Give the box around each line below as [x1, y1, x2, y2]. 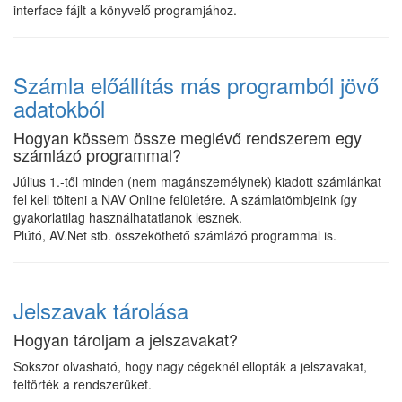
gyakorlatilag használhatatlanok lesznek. [13, 208, 242, 226]
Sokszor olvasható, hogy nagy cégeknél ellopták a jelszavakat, [13, 357, 367, 375]
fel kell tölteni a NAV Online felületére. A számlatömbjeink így [13, 190, 357, 208]
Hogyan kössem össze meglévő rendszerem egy [13, 126, 362, 149]
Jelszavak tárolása [13, 294, 188, 326]
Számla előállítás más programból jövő [13, 69, 379, 100]
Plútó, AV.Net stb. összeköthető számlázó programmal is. [13, 226, 336, 244]
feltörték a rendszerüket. [13, 375, 152, 393]
